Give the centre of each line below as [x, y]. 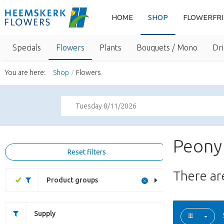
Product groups [72, 180]
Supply [45, 213]
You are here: [25, 72]
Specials [27, 47]
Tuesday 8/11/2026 [106, 106]
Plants [110, 47]
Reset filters [87, 152]
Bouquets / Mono [167, 47]
